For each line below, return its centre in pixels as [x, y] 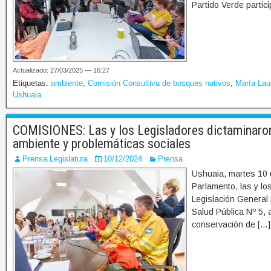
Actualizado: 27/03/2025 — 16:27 [61, 70]
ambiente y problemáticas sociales [102, 144]
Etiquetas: [32, 83]
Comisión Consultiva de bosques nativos [159, 83]
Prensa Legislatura [55, 159]
